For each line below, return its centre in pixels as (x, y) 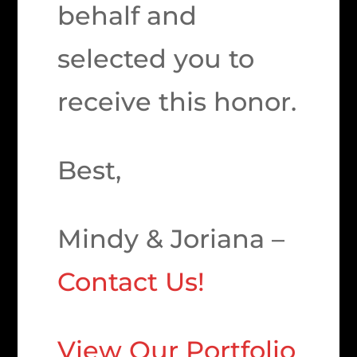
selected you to (156, 59)
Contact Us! (131, 282)
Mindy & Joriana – (171, 239)
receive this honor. (177, 102)
